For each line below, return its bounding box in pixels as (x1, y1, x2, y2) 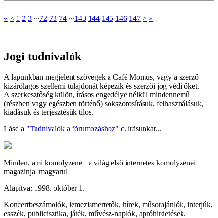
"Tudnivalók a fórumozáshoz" (26, 124, 119, 133)
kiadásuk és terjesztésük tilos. (4, 108, 93, 116)
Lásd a (4, 124, 26, 133)
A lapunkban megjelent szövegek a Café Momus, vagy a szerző (4, 73, 199, 81)
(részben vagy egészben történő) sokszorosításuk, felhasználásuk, (4, 99, 203, 108)
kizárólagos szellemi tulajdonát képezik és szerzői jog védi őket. (4, 81, 199, 90)
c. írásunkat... (119, 124, 162, 133)
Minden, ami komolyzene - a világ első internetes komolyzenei (4, 158, 196, 167)
